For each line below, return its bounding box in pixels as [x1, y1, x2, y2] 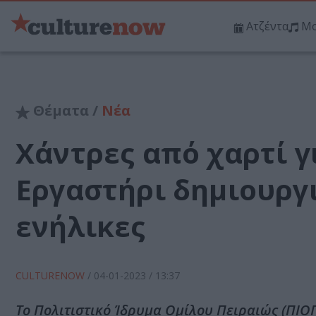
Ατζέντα [246, 18, 288, 35]
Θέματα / [30, 101, 102, 121]
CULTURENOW [16, 269, 87, 283]
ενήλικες [16, 207, 146, 246]
